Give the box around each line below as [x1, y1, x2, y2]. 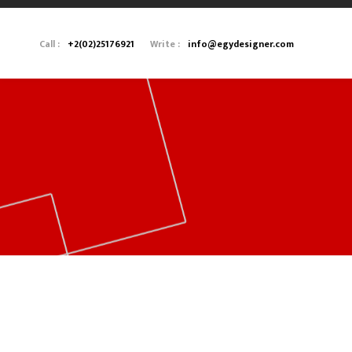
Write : [150, 36, 180, 52]
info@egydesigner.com [188, 36, 294, 52]
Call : [39, 36, 60, 52]
